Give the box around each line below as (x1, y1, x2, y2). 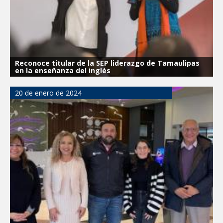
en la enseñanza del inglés (15, 66, 111, 76)
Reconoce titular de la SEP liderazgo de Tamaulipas (15, 58, 200, 68)
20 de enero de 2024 (15, 88, 82, 98)
